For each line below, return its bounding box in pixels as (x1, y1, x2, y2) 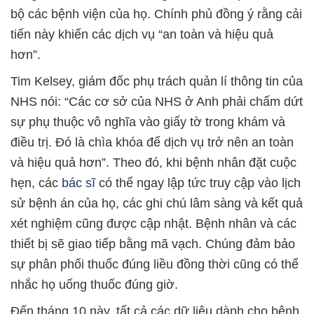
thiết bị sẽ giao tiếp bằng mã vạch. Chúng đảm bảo (11, 237, 295, 251)
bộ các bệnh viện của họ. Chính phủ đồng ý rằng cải (11, 7, 302, 21)
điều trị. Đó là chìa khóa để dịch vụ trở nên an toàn (11, 135, 294, 149)
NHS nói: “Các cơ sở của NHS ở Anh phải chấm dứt (11, 95, 303, 109)
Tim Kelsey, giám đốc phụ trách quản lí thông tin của (11, 74, 303, 88)
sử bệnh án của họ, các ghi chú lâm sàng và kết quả (11, 196, 303, 210)
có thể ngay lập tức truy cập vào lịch (95, 176, 301, 190)
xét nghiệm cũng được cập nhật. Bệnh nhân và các (11, 217, 296, 231)
